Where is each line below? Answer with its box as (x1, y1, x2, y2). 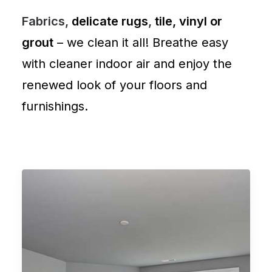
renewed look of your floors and (22, 78, 207, 92)
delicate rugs (72, 14, 148, 29)
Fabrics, (22, 14, 72, 29)
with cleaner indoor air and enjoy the (22, 56, 232, 71)
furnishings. (22, 99, 88, 114)
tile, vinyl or (155, 14, 222, 29)
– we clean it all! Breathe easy (53, 35, 228, 50)
